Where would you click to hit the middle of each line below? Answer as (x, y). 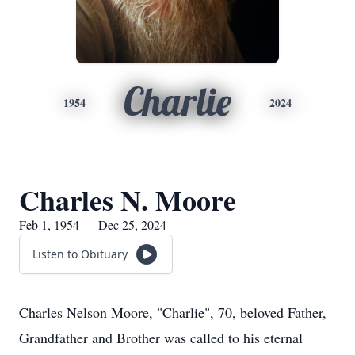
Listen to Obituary (80, 254)
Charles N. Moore (128, 200)
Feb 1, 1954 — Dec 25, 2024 (93, 225)
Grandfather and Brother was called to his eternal (161, 338)
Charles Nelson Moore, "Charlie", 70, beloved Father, (173, 312)
